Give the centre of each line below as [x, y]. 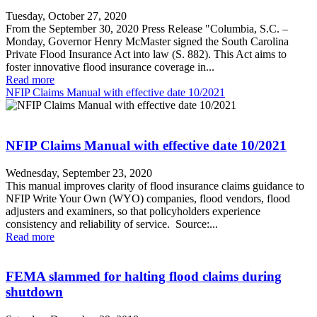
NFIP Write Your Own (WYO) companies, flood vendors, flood [148, 198]
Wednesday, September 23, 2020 [79, 173]
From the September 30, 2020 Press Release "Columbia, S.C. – [147, 29]
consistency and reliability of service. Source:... [112, 224]
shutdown [34, 292]
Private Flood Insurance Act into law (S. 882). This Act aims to [146, 54]
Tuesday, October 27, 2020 [66, 16]
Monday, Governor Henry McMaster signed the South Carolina [147, 42]
